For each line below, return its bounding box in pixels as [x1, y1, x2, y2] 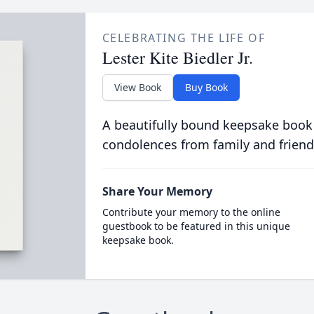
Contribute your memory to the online [102, 205, 280, 219]
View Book [114, 81, 161, 94]
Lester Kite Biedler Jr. [102, 46, 253, 69]
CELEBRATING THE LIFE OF [102, 30, 266, 46]
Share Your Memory [102, 184, 212, 199]
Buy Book [184, 81, 228, 94]
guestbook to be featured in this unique [102, 219, 290, 233]
